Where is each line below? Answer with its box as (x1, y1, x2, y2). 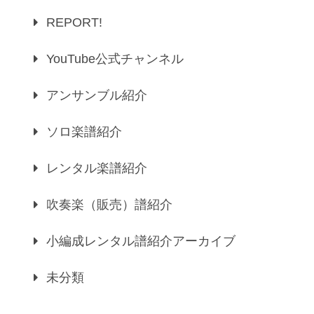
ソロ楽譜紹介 (46, 125, 122, 139)
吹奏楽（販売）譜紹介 (46, 198, 172, 212)
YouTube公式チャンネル (46, 52, 184, 67)
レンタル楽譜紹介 (46, 161, 147, 176)
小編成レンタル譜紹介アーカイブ (46, 234, 235, 249)
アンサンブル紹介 (46, 88, 147, 103)
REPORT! (46, 15, 102, 30)
